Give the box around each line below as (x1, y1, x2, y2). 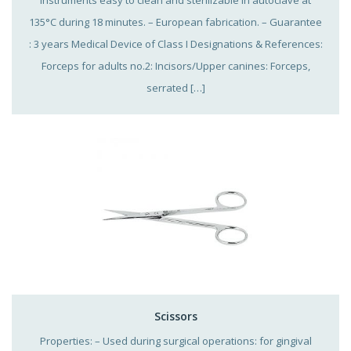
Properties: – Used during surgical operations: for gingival (39, 333, 312, 348)
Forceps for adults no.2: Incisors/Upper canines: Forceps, (41, 58, 310, 73)
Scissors (154, 308, 197, 324)
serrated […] (146, 80, 205, 95)
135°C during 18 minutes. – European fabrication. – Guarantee (29, 14, 322, 29)
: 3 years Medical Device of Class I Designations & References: (28, 36, 323, 51)
